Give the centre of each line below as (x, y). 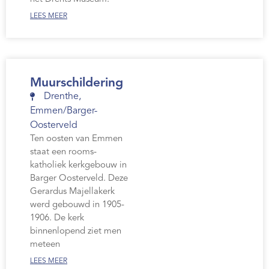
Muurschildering (77, 83)
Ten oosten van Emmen (76, 139)
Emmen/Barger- (64, 111)
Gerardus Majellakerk (72, 192)
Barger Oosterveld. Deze (79, 179)
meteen (45, 245)
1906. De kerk (57, 219)
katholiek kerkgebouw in (78, 166)
